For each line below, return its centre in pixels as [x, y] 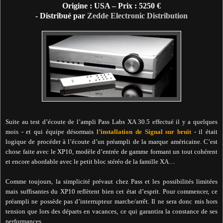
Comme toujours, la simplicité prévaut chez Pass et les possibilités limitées [111, 182]
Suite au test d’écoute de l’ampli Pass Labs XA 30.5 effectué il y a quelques [111, 122]
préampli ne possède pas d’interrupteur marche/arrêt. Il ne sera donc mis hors [111, 202]
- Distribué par [61, 16]
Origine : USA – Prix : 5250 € [111, 6]
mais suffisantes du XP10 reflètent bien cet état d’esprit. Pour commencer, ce [111, 192]
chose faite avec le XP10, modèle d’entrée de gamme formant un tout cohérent [111, 152]
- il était [204, 132]
